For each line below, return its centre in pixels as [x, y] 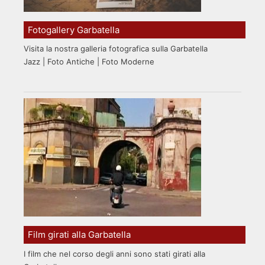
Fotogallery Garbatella [74, 30]
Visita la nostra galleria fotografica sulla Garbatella [116, 49]
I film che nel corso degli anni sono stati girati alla [114, 253]
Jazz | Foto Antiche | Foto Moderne [89, 62]
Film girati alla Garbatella [80, 234]
